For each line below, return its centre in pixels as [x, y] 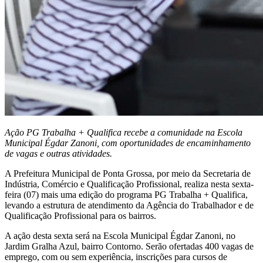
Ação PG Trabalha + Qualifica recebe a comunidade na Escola [124, 132]
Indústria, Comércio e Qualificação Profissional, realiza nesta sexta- [129, 184]
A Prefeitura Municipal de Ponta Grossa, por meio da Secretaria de [128, 173]
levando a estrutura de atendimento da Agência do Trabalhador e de [129, 205]
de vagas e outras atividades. [58, 153]
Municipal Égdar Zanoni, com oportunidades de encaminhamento [128, 143]
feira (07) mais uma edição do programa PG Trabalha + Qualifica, [126, 194]
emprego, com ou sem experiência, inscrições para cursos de [116, 257]
